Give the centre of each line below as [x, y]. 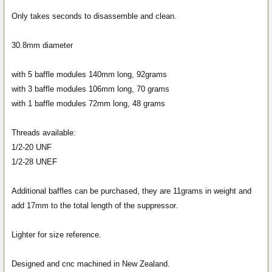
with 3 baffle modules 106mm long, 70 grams [90, 89]
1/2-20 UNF [32, 147]
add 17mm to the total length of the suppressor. [95, 205]
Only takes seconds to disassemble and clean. [94, 16]
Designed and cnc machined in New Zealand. [91, 263]
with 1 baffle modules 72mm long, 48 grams [88, 103]
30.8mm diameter [42, 45]
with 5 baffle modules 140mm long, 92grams [89, 74]
